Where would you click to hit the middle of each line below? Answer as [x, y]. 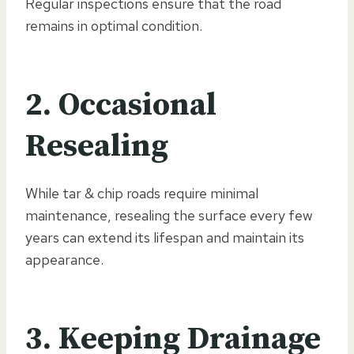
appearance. [64, 259]
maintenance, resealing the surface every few [169, 215]
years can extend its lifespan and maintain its [165, 237]
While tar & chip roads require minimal [142, 193]
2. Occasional [121, 105]
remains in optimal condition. [114, 25]
